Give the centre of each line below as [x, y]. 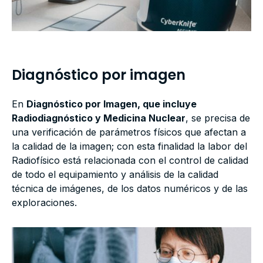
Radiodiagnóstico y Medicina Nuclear [99, 118]
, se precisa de [218, 118]
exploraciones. [44, 203]
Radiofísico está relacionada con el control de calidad [130, 161]
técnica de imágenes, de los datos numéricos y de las [130, 189]
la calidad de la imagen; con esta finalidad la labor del [129, 146]
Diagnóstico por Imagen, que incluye [112, 104]
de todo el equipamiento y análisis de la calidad [115, 175]
